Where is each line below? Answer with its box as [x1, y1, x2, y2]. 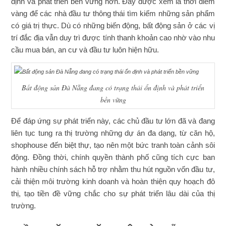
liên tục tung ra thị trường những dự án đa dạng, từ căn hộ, [11, 129, 215, 138]
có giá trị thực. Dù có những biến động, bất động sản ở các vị [11, 21, 215, 30]
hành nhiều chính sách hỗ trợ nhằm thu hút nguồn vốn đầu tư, [11, 165, 215, 174]
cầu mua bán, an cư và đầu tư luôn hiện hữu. [11, 45, 159, 54]
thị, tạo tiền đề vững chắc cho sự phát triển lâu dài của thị [11, 189, 215, 198]
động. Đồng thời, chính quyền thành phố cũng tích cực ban [11, 153, 215, 162]
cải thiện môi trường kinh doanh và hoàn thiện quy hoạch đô [11, 177, 215, 186]
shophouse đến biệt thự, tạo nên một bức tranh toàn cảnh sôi [11, 141, 215, 150]
